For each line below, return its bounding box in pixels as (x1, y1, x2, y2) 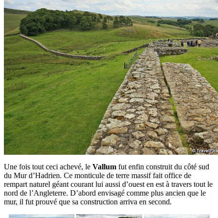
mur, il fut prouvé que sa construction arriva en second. (4, 198, 172, 206)
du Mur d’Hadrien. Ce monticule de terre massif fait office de (4, 171, 191, 180)
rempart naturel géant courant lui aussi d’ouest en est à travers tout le (4, 180, 213, 188)
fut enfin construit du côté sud (116, 163, 209, 171)
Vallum (92, 163, 116, 171)
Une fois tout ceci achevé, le (4, 163, 92, 171)
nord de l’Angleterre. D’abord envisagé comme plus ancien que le (4, 189, 206, 197)
